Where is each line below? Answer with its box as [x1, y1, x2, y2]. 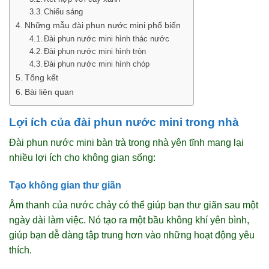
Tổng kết [24, 72, 58, 82]
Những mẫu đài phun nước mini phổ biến [24, 20, 181, 30]
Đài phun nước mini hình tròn [44, 46, 147, 56]
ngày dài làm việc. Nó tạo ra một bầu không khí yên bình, [9, 215, 249, 226]
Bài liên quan [24, 86, 74, 97]
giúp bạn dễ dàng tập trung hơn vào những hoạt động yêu [9, 230, 255, 241]
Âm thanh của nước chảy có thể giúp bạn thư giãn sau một [9, 200, 258, 211]
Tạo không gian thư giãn [9, 180, 121, 191]
